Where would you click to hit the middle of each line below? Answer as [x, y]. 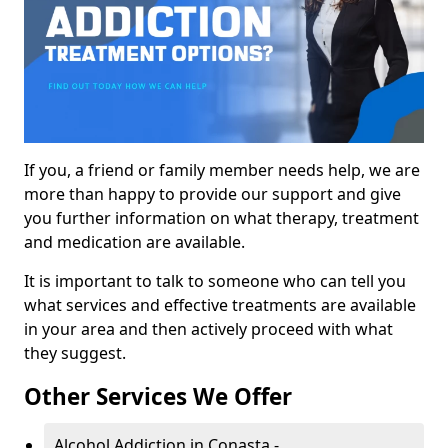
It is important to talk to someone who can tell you [215, 281]
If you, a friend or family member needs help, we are [222, 170]
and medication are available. [134, 242]
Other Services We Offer [158, 397]
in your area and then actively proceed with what [208, 329]
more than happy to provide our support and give [212, 194]
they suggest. [75, 353]
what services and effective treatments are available [220, 305]
